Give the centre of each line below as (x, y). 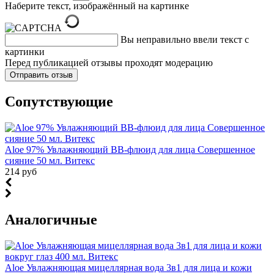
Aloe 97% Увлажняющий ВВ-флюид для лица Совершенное (130, 150)
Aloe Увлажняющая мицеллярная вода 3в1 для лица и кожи (128, 267)
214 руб (21, 172)
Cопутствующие (59, 102)
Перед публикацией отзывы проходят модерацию (109, 63)
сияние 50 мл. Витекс (50, 161)
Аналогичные (51, 219)
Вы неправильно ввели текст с (185, 40)
